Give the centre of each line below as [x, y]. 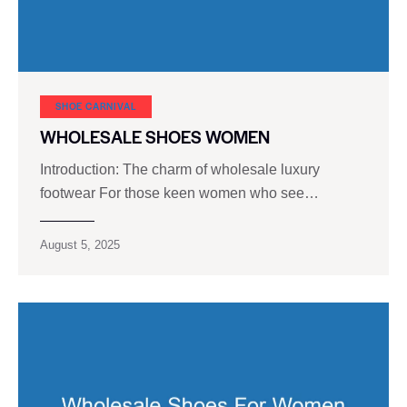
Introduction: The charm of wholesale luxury [180, 169]
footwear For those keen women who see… [179, 193]
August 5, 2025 [80, 244]
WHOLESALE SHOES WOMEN [155, 136]
